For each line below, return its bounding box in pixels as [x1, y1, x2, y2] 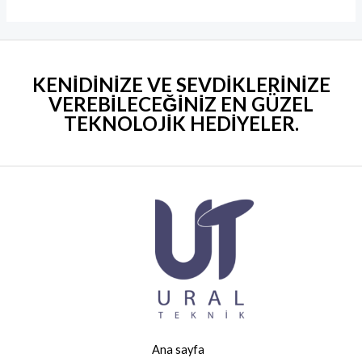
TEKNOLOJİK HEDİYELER [63, 112, 295, 136]
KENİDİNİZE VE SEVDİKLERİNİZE [32, 73, 330, 97]
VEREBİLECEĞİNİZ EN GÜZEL [48, 92, 314, 116]
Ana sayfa [151, 342, 204, 356]
